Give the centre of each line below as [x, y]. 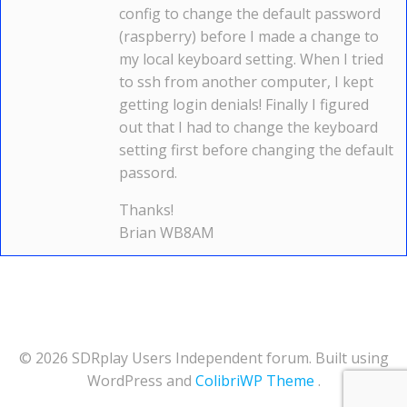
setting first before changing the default [256, 150]
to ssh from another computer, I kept [246, 82]
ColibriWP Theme [254, 381]
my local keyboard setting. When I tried [251, 59]
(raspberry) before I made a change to [249, 36]
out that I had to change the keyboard [248, 127]
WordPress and [141, 381]
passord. [148, 173]
